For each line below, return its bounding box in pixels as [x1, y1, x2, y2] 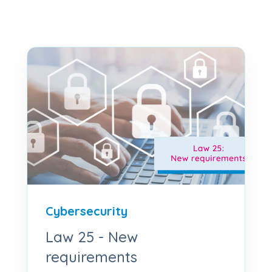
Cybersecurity [46, 203, 127, 219]
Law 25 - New [46, 227, 138, 246]
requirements [46, 247, 137, 266]
